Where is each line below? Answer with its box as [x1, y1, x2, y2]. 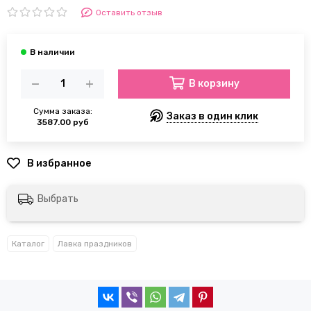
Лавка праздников [58, 239, 132, 249]
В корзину [188, 77, 239, 90]
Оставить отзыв [95, 8, 162, 17]
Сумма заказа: [33, 106, 92, 116]
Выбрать [37, 193, 78, 205]
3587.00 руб [36, 117, 89, 127]
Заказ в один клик [166, 110, 258, 122]
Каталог [12, 239, 44, 249]
